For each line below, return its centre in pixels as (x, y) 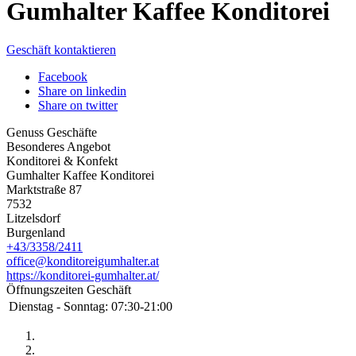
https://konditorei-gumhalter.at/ (83, 276)
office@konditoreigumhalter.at (83, 261)
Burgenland (36, 233)
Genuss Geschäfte (52, 133)
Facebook (63, 77)
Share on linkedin (82, 91)
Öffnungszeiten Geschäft (69, 290)
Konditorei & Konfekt (62, 161)
